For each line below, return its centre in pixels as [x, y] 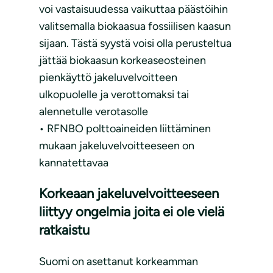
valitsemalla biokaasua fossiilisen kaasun [135, 27]
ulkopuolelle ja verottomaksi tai [114, 95]
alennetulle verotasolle [94, 112]
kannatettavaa [74, 163]
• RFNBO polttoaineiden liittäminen [125, 129]
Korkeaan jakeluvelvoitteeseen [129, 194]
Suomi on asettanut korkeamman [119, 262]
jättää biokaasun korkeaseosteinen [122, 61]
